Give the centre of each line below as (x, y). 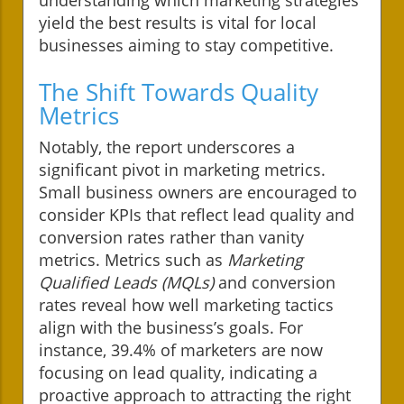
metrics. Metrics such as (133, 259)
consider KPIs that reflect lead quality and (197, 214)
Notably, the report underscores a (167, 147)
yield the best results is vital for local (178, 22)
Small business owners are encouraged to (198, 192)
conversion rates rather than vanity (171, 237)
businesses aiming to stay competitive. (186, 45)
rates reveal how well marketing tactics (186, 304)
